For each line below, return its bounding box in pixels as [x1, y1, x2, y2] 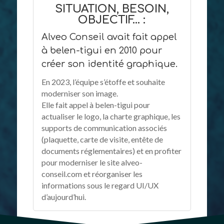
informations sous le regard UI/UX [41, 180, 158, 190]
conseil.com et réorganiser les [41, 168, 142, 178]
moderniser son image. [41, 88, 118, 98]
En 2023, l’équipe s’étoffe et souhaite [41, 76, 165, 86]
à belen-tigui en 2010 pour [41, 45, 162, 55]
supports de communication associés [41, 122, 167, 132]
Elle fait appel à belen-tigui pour [41, 99, 150, 109]
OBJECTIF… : [78, 13, 146, 26]
